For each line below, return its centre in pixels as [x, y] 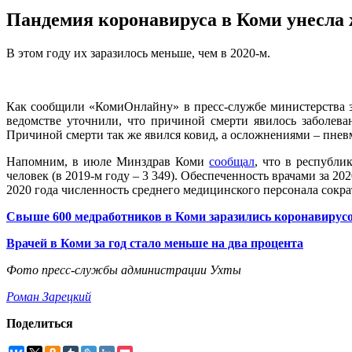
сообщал [232, 162]
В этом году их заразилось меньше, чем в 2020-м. [138, 53]
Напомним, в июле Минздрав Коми [108, 162]
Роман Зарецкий [49, 297]
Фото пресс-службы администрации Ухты [124, 270]
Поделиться [40, 324]
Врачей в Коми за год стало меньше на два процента [155, 244]
